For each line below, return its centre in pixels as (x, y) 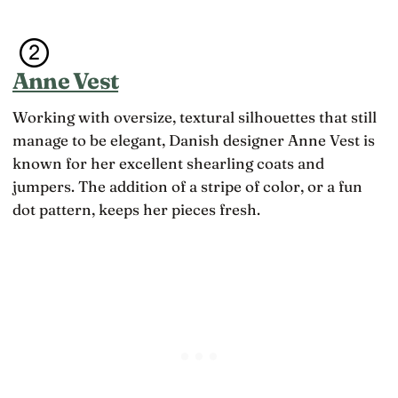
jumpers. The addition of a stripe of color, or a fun (187, 187)
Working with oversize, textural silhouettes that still (195, 117)
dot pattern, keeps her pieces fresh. (136, 210)
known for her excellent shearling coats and (168, 163)
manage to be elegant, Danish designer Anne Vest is (194, 140)
